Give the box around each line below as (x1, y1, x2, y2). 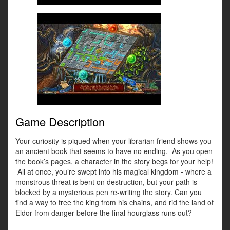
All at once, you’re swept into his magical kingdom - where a (15, 166, 212, 177)
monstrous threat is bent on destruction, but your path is (15, 177, 197, 187)
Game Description (15, 113, 105, 130)
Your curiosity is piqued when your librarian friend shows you (15, 136, 212, 146)
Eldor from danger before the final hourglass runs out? (15, 207, 194, 218)
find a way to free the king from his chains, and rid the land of (15, 197, 214, 208)
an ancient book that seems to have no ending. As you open (15, 146, 213, 157)
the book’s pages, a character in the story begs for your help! (15, 156, 213, 167)
